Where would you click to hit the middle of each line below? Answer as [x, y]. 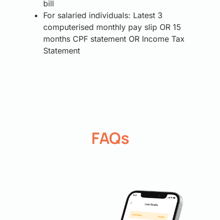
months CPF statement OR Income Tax [114, 39]
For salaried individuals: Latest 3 [103, 15]
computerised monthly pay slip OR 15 [112, 27]
